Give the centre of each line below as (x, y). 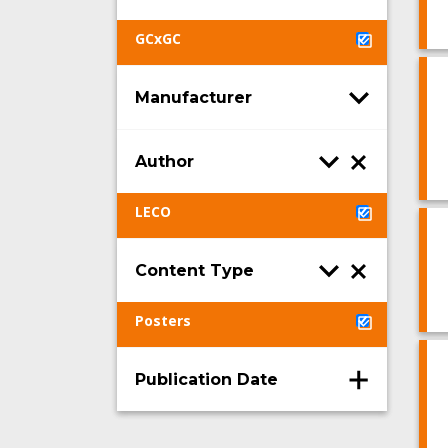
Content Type (194, 270)
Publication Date (206, 379)
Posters (163, 320)
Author (164, 161)
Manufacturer (193, 97)
